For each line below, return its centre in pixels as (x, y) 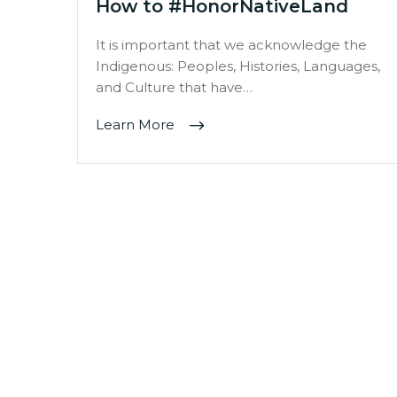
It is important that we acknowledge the (231, 44)
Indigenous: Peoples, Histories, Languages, (238, 66)
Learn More (137, 124)
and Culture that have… (174, 87)
